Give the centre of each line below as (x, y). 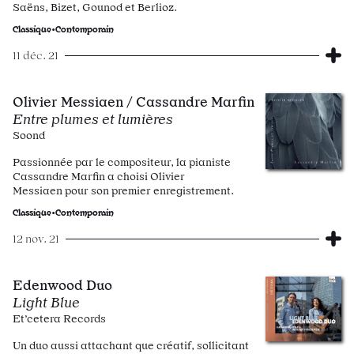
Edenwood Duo (62, 285)
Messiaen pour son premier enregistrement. (123, 190)
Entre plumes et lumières (93, 119)
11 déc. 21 (36, 55)
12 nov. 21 (36, 239)
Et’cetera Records (59, 318)
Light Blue (46, 302)
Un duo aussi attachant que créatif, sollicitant (131, 345)
